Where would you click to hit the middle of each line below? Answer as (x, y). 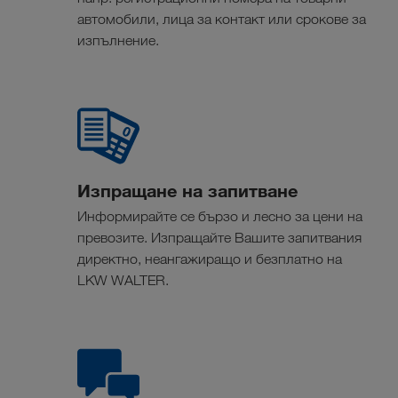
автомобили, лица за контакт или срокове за (222, 20)
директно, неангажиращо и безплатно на (210, 259)
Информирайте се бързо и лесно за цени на (220, 217)
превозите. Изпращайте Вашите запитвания (219, 238)
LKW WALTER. (123, 281)
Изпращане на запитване (187, 191)
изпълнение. (118, 41)
